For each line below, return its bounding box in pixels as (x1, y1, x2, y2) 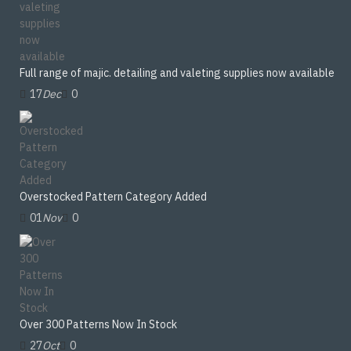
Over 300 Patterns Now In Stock (20, 317, 177, 331)
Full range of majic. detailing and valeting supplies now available (20, 65, 335, 80)
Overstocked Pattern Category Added (20, 189, 207, 204)
